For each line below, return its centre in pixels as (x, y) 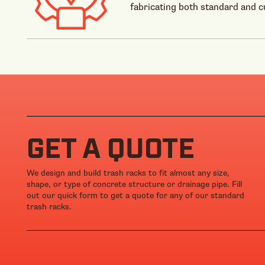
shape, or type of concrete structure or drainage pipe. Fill (134, 184)
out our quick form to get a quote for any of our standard (135, 195)
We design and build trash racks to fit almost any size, (128, 173)
